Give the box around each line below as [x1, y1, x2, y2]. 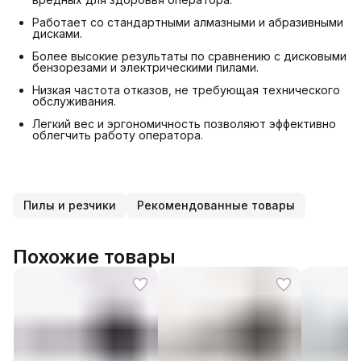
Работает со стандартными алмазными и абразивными [32, 15, 343, 29]
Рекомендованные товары [137, 198, 295, 212]
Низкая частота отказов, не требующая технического [32, 83, 340, 97]
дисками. [32, 27, 82, 40]
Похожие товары [13, 245, 176, 268]
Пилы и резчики [23, 198, 116, 212]
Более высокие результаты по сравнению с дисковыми [32, 49, 346, 63]
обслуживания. [32, 94, 116, 108]
